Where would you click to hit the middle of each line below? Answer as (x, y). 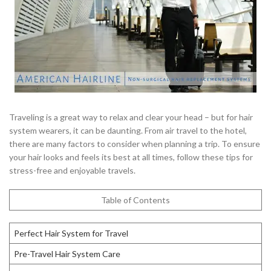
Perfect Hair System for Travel (71, 233)
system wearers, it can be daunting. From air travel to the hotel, (128, 130)
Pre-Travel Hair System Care (67, 254)
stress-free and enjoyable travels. (72, 170)
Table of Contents (135, 200)
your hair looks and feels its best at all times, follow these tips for (131, 157)
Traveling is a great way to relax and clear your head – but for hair (131, 117)
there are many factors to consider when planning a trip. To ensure (135, 144)
